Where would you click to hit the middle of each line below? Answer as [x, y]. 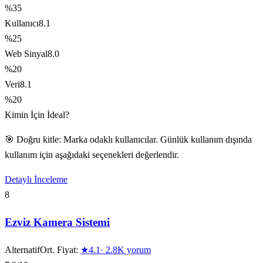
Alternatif [22, 249]
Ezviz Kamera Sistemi [57, 222]
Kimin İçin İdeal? [37, 115]
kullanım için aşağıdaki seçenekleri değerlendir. [92, 155]
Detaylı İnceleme [36, 180]
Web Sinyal [26, 54]
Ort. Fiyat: [60, 249]
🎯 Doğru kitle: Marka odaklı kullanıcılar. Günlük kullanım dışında [128, 140]
